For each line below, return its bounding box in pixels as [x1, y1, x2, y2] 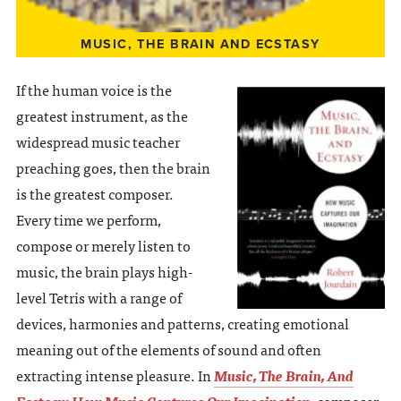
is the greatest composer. [15, 181, 174, 205]
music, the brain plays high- [15, 259, 192, 283]
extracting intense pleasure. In [15, 363, 214, 387]
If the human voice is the [15, 77, 172, 101]
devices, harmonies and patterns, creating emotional [15, 311, 349, 335]
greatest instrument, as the [15, 103, 188, 127]
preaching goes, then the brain [15, 155, 210, 179]
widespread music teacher [15, 129, 180, 153]
